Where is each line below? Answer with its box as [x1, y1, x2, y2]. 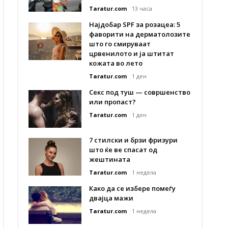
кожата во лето [89, 59, 142, 68]
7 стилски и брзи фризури [89, 135, 178, 145]
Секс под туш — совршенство [89, 88, 190, 97]
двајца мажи [89, 193, 133, 203]
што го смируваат [89, 39, 151, 48]
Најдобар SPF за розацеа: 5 [89, 20, 180, 29]
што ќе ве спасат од [89, 145, 157, 154]
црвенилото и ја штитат [89, 49, 174, 58]
